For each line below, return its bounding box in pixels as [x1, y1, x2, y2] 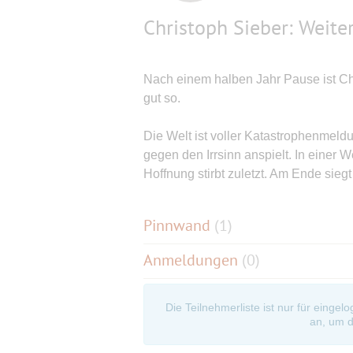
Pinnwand [143, 215, 214, 236]
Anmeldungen [143, 249, 242, 270]
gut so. [143, 91, 180, 105]
